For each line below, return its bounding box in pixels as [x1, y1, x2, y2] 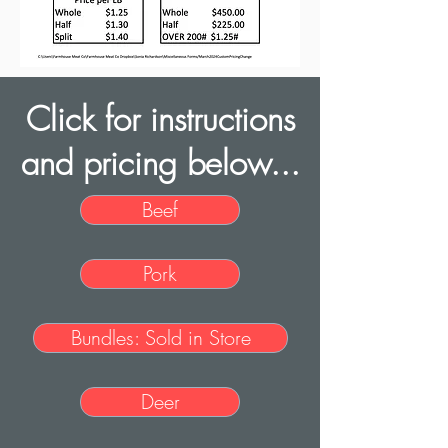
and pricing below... [20, 141, 300, 185]
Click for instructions [25, 97, 295, 141]
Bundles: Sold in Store [70, 324, 251, 351]
